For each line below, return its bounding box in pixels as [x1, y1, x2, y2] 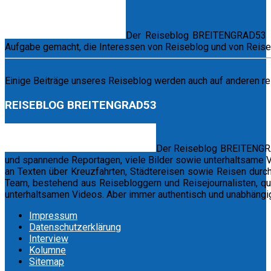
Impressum [29, 209, 77, 221]
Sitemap [29, 255, 64, 267]
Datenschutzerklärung [29, 221, 121, 233]
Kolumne [29, 244, 66, 256]
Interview [29, 232, 68, 244]
